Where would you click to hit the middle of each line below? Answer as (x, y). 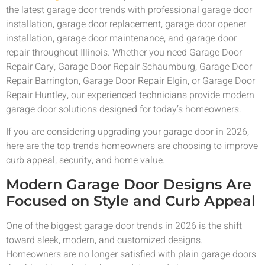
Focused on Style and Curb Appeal (131, 201)
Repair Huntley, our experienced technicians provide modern (130, 95)
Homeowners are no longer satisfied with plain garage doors (131, 254)
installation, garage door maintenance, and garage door (121, 38)
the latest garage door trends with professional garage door (129, 10)
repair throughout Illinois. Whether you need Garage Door (124, 52)
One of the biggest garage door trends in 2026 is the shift (124, 226)
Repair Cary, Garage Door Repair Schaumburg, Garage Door (129, 67)
